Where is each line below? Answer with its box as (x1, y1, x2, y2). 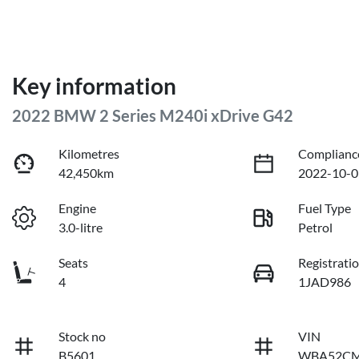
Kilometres (58, 146, 120, 162)
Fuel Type (298, 200, 352, 216)
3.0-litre (58, 220, 103, 236)
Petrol (298, 220, 333, 236)
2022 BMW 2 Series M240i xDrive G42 (12, 106, 293, 126)
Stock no (58, 329, 107, 345)
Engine (58, 200, 97, 216)
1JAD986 (298, 274, 352, 290)
